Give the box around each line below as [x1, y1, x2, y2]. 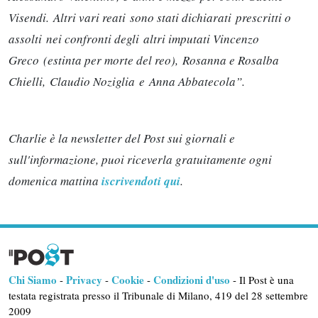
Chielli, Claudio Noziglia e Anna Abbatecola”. [9, 73, 245, 89]
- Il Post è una [230, 273, 294, 287]
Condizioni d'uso [153, 272, 230, 287]
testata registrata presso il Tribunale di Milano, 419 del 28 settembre [9, 288, 308, 302]
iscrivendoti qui [102, 172, 180, 190]
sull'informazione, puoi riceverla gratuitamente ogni [9, 151, 272, 168]
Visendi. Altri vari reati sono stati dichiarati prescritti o [9, 9, 291, 26]
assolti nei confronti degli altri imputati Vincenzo [9, 31, 259, 47]
